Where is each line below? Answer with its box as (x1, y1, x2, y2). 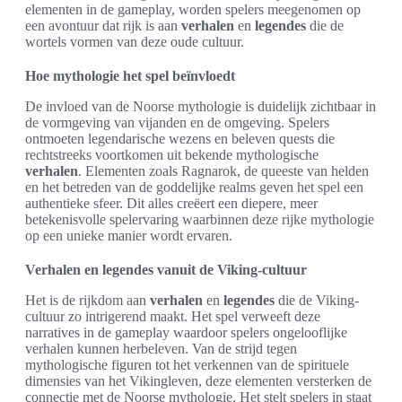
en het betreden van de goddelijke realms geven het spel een (25, 179, 363, 195)
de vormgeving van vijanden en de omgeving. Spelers (25, 114, 329, 130)
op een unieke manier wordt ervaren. (25, 227, 232, 243)
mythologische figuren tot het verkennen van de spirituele (25, 356, 349, 372)
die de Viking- (275, 292, 359, 308)
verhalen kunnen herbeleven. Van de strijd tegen (25, 340, 297, 356)
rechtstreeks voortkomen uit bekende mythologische (25, 146, 319, 162)
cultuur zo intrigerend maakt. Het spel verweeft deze (25, 308, 320, 324)
